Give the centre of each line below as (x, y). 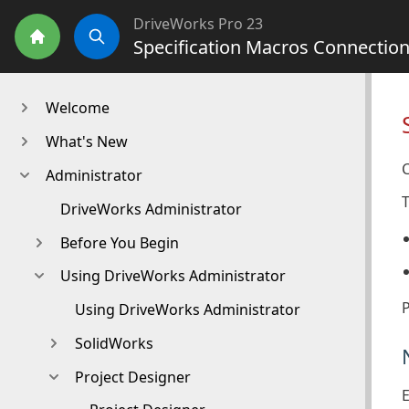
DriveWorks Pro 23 (198, 24)
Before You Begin (119, 242)
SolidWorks (114, 343)
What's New (86, 142)
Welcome (77, 108)
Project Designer (132, 377)
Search (116, 54)
